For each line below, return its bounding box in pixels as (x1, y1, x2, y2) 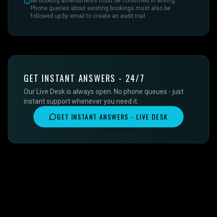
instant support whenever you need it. (24, 97, 139, 105)
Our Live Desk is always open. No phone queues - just (24, 88, 184, 95)
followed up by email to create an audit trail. (31, 13, 147, 19)
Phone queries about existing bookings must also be (31, 5, 170, 12)
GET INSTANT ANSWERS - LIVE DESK (57, 111, 168, 122)
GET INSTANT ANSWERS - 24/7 (24, 72, 145, 84)
